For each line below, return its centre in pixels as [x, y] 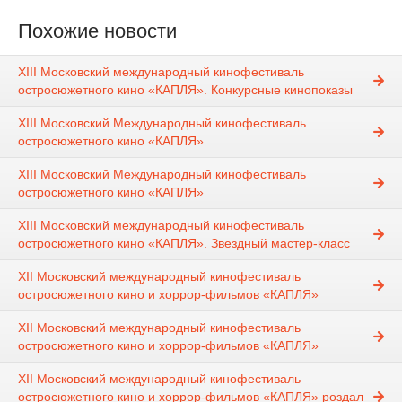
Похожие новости [97, 31]
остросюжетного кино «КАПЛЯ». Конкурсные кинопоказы [185, 90]
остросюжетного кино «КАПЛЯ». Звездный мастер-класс [184, 244]
